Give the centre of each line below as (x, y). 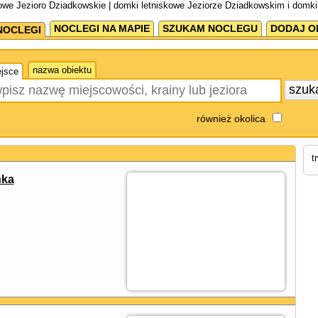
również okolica (231, 119)
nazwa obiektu (62, 70)
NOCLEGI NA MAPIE (102, 28)
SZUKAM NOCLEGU (210, 28)
